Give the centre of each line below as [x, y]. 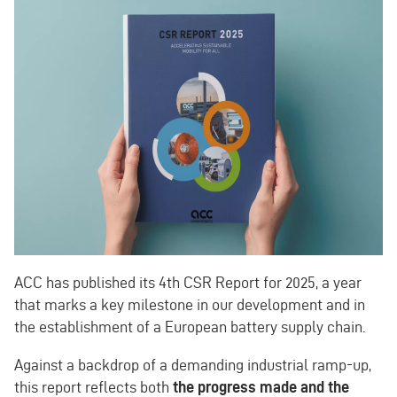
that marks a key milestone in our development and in [190, 304]
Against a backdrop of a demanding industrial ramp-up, [193, 364]
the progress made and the [261, 386]
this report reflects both [93, 386]
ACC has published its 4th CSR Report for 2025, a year [188, 282]
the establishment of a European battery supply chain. [190, 326]
